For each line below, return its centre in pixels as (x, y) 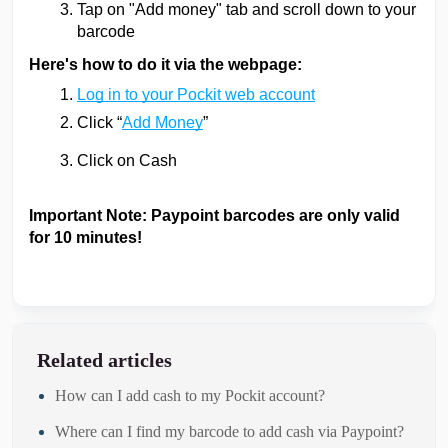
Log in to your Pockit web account (196, 94)
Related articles (104, 359)
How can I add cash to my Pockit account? (190, 395)
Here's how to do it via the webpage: (165, 64)
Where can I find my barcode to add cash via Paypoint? (229, 431)
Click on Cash (127, 161)
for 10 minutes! (85, 237)
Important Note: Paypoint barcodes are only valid (214, 215)
